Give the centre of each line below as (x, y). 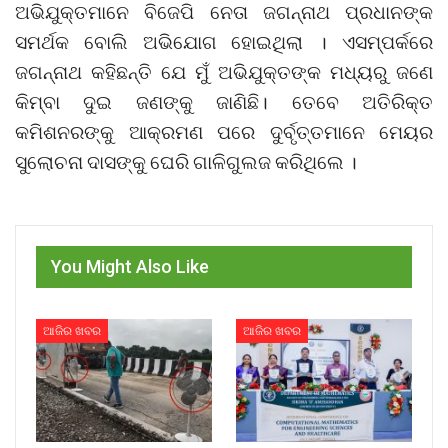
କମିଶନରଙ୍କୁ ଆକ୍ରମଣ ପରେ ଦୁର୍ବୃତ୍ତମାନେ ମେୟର (224, 131)
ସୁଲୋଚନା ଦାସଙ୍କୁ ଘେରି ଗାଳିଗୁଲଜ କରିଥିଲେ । (186, 161)
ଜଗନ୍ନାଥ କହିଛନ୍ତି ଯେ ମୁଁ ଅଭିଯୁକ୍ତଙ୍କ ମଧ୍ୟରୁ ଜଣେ (224, 71)
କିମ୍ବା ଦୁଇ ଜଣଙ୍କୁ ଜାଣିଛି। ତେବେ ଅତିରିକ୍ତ (224, 101)
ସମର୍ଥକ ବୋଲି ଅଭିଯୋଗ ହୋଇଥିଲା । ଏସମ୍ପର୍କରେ (224, 41)
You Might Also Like (130, 266)
